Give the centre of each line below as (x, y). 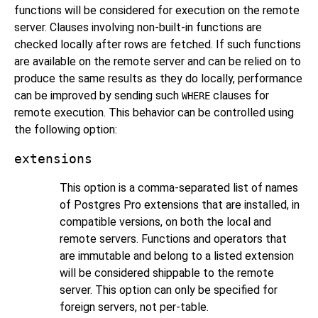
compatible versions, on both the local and (165, 221)
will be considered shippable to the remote (167, 273)
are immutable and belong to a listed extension (177, 256)
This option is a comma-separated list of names (179, 187)
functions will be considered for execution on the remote (157, 10)
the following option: (66, 129)
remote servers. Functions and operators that (173, 238)
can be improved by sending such (98, 95)
